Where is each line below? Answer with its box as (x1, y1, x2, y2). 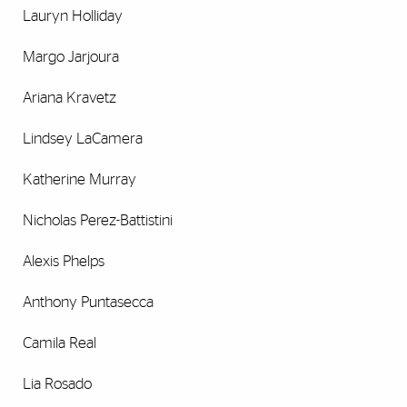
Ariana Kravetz (23, 90, 116, 106)
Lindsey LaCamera (23, 131, 143, 147)
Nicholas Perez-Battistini (23, 213, 173, 229)
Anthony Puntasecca (23, 294, 154, 311)
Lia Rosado (23, 376, 92, 392)
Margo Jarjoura (23, 49, 119, 65)
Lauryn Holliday (23, 8, 123, 25)
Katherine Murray (23, 172, 136, 188)
